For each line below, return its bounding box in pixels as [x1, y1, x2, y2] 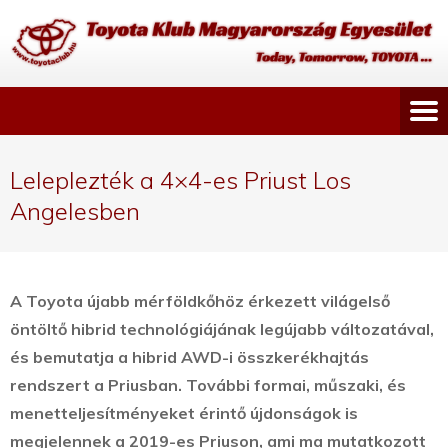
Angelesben [10, 196, 140, 227]
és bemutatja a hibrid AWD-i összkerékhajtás [10, 347, 369, 368]
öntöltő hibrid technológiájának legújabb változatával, [10, 319, 434, 340]
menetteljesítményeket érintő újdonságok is [10, 403, 358, 424]
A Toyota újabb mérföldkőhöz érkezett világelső [10, 291, 390, 312]
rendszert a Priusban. [10, 375, 186, 396]
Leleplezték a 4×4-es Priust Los [10, 165, 351, 196]
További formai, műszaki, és [186, 375, 406, 396]
